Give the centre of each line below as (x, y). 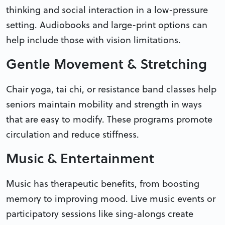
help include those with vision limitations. (93, 40)
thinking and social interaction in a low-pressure (107, 10)
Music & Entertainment (80, 158)
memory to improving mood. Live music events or (111, 198)
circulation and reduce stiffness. (73, 134)
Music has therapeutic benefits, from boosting (103, 183)
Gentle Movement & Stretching (106, 63)
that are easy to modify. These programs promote (109, 119)
